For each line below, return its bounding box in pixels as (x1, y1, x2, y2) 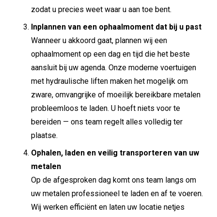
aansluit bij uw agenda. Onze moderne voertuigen (31, 63, 196, 73)
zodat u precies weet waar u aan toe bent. (31, 5, 171, 15)
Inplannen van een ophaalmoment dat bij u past (31, 22, 201, 32)
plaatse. (31, 131, 58, 140)
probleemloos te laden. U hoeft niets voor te (31, 104, 180, 113)
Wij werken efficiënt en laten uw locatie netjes (31, 202, 185, 212)
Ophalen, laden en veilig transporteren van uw (31, 148, 199, 158)
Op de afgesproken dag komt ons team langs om (31, 175, 196, 185)
